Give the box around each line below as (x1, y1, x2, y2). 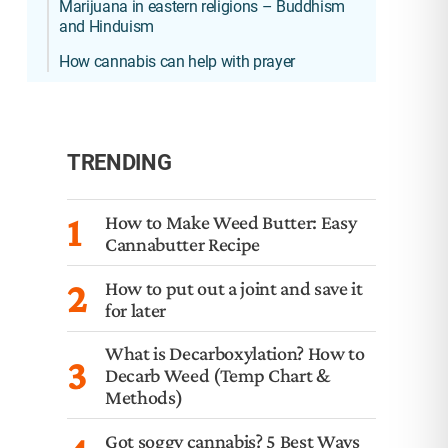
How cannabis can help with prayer (59, 52, 299, 71)
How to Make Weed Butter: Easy (105, 210, 357, 233)
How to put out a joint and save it (105, 276, 363, 299)
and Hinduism (59, 17, 158, 36)
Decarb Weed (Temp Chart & (105, 364, 330, 386)
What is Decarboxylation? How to (105, 342, 365, 364)
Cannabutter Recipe (105, 232, 260, 255)
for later (105, 298, 167, 321)
